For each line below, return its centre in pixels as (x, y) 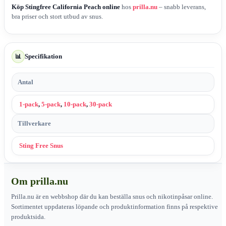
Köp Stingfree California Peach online (66, 7)
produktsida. (28, 216)
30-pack (101, 104)
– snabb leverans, (182, 7)
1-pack (29, 104)
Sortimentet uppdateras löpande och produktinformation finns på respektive (115, 206)
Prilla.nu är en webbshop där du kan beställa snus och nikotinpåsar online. (112, 196)
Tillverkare (34, 123)
